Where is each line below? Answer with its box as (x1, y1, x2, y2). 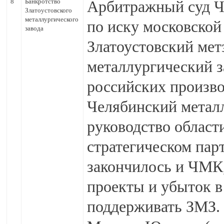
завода (25, 24, 43, 32)
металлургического (25, 15, 78, 23)
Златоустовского (25, 6, 72, 14)
